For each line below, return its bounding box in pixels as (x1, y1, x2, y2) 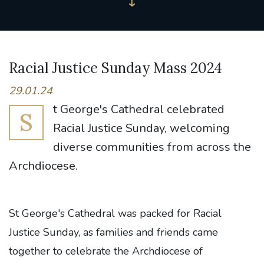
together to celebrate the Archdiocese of (9, 244, 203, 258)
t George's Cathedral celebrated (53, 101, 225, 117)
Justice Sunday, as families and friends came (9, 225, 218, 239)
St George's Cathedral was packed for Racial (9, 206, 222, 220)
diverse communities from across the (53, 139, 251, 155)
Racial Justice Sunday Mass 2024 (9, 59, 222, 77)
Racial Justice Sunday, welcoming (53, 120, 230, 136)
